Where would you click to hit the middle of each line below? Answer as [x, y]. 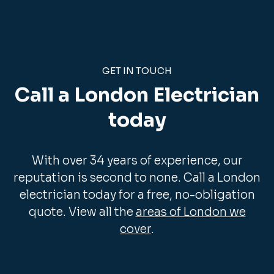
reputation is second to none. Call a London [137, 178]
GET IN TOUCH [137, 71]
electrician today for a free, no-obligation [137, 195]
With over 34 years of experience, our [137, 161]
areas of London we [191, 213]
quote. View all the [82, 213]
